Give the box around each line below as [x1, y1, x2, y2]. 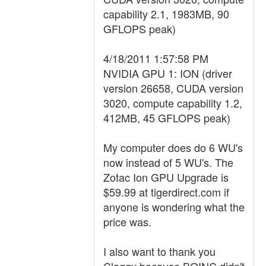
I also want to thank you [103, 243, 216, 259]
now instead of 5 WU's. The [103, 154, 233, 170]
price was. [103, 214, 151, 229]
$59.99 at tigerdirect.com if [103, 184, 229, 199]
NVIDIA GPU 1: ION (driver [103, 65, 232, 81]
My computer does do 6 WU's [103, 140, 243, 155]
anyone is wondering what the [103, 199, 245, 214]
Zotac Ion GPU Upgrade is [103, 169, 229, 185]
